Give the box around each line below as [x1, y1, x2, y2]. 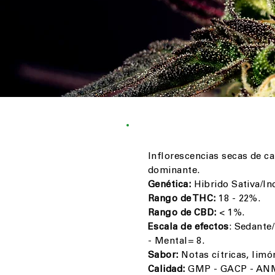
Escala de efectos [148, 223, 229, 232]
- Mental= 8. [148, 237, 205, 246]
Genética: [148, 180, 192, 190]
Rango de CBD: [148, 209, 217, 218]
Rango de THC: [148, 195, 216, 204]
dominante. [148, 166, 203, 176]
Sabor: [148, 251, 179, 260]
